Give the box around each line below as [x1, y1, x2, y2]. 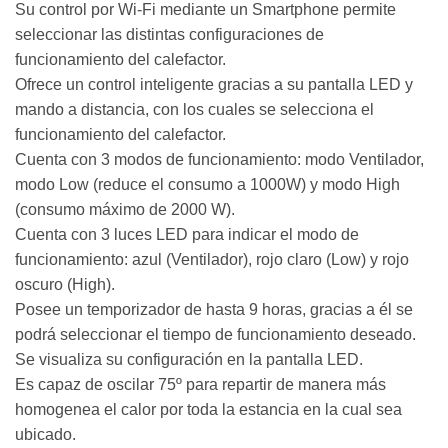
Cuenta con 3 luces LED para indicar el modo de [15, 225, 359, 243]
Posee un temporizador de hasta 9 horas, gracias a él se [15, 300, 413, 318]
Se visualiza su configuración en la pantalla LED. [15, 350, 363, 368]
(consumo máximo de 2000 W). [15, 200, 235, 218]
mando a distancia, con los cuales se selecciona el [15, 100, 374, 118]
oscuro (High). [15, 275, 115, 293]
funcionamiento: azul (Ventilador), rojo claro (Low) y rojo [15, 250, 409, 268]
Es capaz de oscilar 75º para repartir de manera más [15, 375, 386, 393]
